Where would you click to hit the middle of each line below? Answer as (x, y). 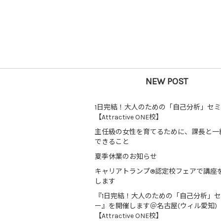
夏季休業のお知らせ (126, 156)
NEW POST (167, 81)
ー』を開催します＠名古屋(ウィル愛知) (156, 206)
